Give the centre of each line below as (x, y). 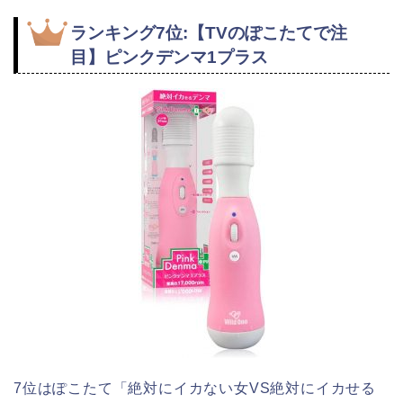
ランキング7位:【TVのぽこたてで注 (209, 33)
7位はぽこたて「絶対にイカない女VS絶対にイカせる (195, 389)
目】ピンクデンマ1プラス (169, 58)
